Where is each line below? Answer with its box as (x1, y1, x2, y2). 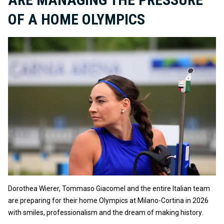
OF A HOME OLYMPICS (8, 10, 145, 28)
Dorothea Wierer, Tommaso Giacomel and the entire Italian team (8, 184, 210, 193)
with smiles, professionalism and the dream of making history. (8, 208, 203, 217)
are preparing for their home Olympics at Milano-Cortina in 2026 (8, 196, 208, 205)
